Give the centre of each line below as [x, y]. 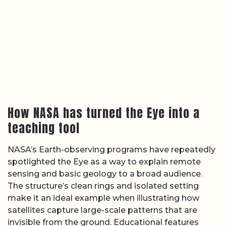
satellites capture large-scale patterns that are [102, 210]
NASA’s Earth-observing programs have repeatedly [111, 150]
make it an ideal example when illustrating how [103, 198]
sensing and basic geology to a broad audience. [105, 174]
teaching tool [44, 128]
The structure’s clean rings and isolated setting [103, 186]
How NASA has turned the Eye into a [104, 113]
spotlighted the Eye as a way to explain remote [104, 162]
